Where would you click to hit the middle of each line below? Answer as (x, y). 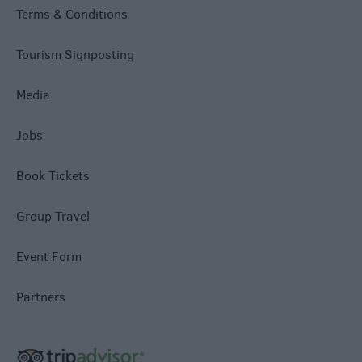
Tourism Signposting (75, 55)
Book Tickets (53, 176)
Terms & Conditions (72, 15)
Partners (41, 297)
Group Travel (53, 217)
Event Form (49, 257)
